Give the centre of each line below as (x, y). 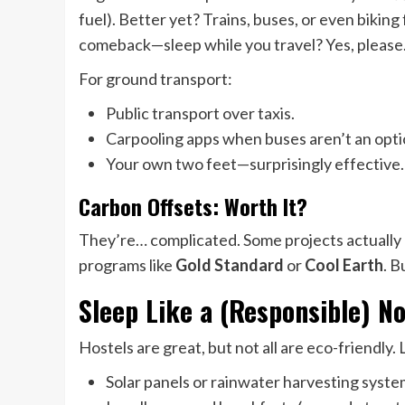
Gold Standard (230, 264)
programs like (127, 264)
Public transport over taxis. (200, 113)
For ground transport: (155, 78)
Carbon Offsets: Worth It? (193, 206)
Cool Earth (344, 264)
